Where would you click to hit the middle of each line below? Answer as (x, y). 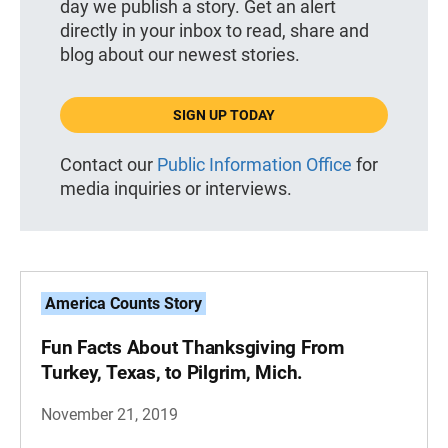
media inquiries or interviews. (176, 189)
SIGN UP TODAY (224, 115)
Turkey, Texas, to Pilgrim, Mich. (172, 373)
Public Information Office (254, 165)
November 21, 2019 (109, 415)
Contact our (108, 165)
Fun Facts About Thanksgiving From (192, 348)
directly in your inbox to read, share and (214, 31)
